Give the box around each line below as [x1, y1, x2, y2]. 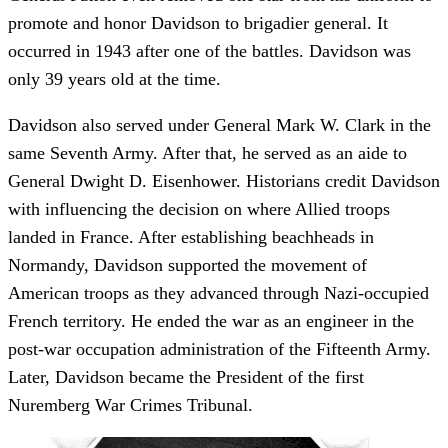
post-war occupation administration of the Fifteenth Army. [8, 339, 431, 360]
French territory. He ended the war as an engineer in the [8, 311, 414, 332]
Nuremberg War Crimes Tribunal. [8, 395, 253, 416]
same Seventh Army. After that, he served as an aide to [8, 143, 407, 164]
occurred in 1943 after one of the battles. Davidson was [8, 41, 411, 62]
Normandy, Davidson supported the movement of [8, 255, 367, 276]
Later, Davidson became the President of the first [8, 367, 364, 388]
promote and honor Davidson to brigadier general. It [8, 13, 388, 34]
